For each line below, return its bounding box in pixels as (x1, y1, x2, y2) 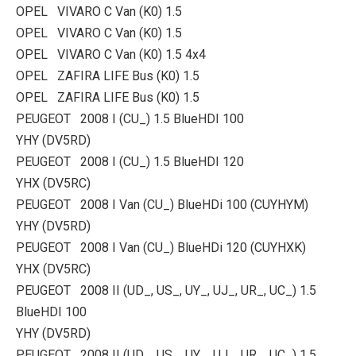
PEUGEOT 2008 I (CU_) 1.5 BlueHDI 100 (16, 111, 244, 126)
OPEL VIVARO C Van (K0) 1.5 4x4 (16, 47, 206, 62)
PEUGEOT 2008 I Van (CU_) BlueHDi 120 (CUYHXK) (16, 240, 306, 255)
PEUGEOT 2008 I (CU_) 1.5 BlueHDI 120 (16, 154, 244, 169)
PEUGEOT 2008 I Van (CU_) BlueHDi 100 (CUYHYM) (16, 197, 308, 212)
